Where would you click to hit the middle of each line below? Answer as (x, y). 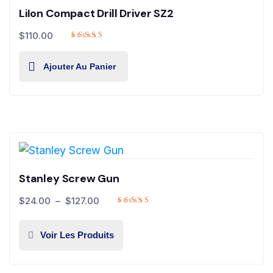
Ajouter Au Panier (80, 67)
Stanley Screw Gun (69, 179)
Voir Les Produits (77, 235)
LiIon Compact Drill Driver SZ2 (96, 14)
